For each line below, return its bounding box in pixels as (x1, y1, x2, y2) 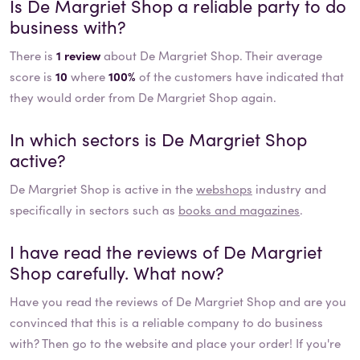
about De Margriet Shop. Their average (100, 47, 322, 64)
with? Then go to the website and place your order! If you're (10, 334, 341, 352)
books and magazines (178, 201, 300, 219)
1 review (56, 47, 100, 64)
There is (10, 47, 56, 64)
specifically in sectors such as (10, 201, 178, 219)
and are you (276, 292, 346, 310)
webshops (196, 180, 252, 198)
